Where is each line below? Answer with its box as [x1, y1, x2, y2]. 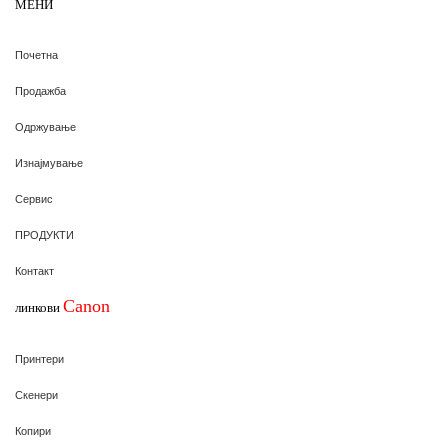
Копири [15, 426, 51, 438]
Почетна [15, 50, 58, 62]
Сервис [15, 194, 53, 206]
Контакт [15, 266, 54, 278]
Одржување [15, 122, 76, 134]
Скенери [15, 390, 58, 402]
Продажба [15, 86, 66, 98]
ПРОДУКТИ [15, 230, 74, 242]
